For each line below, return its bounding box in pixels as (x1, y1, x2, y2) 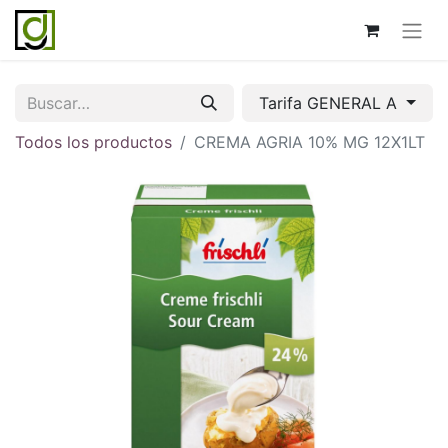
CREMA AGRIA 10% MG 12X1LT (194, 131, 425, 152)
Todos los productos (15, 131, 172, 152)
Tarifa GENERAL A (259, 92, 403, 113)
